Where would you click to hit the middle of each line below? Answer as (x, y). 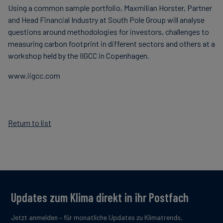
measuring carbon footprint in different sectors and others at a (111, 44)
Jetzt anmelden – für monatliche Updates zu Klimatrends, (97, 217)
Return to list (30, 123)
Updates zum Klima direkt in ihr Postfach (100, 197)
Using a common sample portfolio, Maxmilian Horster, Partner (110, 8)
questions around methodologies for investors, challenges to (109, 32)
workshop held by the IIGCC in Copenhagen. (79, 56)
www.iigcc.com (34, 75)
